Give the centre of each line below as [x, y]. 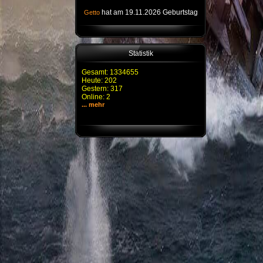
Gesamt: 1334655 [110, 72]
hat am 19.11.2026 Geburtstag [149, 12]
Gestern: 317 [102, 89]
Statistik [141, 53]
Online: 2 [96, 97]
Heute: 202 [99, 80]
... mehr [93, 104]
